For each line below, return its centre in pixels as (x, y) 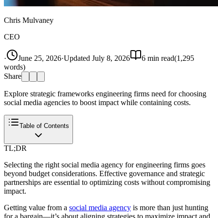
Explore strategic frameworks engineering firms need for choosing (105, 93)
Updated (78, 58)
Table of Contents (44, 126)
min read (160, 58)
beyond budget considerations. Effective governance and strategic (104, 173)
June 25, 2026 (40, 58)
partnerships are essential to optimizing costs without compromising (107, 182)
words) (15, 67)
